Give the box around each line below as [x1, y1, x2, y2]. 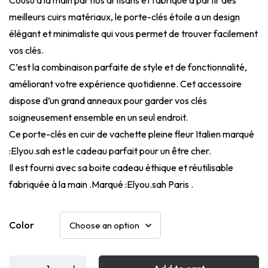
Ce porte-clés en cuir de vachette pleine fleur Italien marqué [9, 127, 254, 140]
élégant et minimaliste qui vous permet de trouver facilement [9, 27, 258, 39]
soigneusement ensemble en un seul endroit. [9, 111, 188, 123]
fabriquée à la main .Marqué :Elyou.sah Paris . [9, 178, 193, 190]
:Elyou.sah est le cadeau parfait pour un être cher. [9, 144, 211, 157]
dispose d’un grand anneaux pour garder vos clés [9, 94, 207, 106]
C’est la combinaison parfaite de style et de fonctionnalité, [9, 60, 247, 73]
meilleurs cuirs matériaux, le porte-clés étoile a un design [9, 10, 240, 23]
